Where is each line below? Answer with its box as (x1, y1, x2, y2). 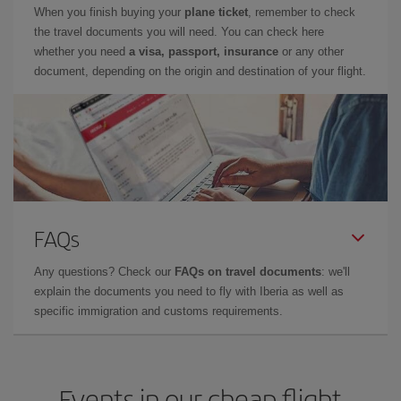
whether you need (34, 44, 129, 58)
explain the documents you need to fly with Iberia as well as (34, 284, 344, 298)
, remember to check (248, 4, 355, 19)
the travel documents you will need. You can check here (34, 24, 324, 38)
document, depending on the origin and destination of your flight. (34, 64, 366, 78)
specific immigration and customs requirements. (34, 303, 283, 318)
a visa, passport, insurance (129, 44, 278, 58)
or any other (278, 44, 344, 58)
